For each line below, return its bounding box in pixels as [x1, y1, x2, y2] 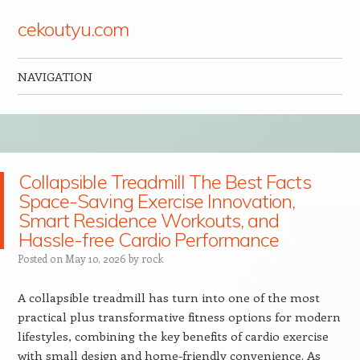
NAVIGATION [17, 68, 92, 84]
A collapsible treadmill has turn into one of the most [17, 289, 320, 305]
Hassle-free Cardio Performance [18, 227, 280, 252]
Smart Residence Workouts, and [18, 208, 280, 232]
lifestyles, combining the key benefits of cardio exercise [17, 328, 329, 344]
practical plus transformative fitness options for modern [17, 309, 341, 325]
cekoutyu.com [17, 17, 129, 41]
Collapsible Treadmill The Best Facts [18, 170, 311, 194]
